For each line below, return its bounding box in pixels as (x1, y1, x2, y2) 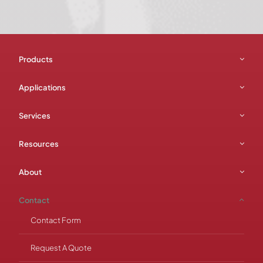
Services (19, 110, 50, 120)
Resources (19, 139, 59, 149)
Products (19, 54, 53, 64)
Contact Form (31, 215, 81, 225)
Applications (19, 82, 66, 92)
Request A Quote (31, 242, 92, 252)
